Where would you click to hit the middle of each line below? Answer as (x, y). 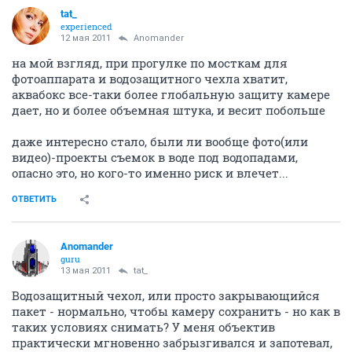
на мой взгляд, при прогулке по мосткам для (150, 63)
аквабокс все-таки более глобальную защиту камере (171, 95)
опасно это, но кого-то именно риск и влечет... (150, 173)
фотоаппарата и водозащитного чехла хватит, (150, 79)
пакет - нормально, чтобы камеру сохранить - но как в (176, 312)
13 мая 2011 (86, 271)
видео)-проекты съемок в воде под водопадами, (155, 158)
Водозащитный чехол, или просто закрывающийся (166, 296)
